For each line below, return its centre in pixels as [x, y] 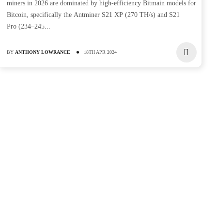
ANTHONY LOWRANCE [43, 52]
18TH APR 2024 [101, 52]
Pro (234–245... [29, 26]
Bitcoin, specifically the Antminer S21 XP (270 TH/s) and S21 [93, 15]
